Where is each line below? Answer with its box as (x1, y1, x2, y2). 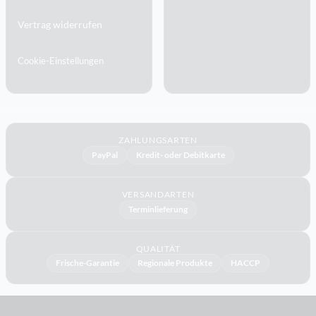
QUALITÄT (135, 243, 181, 255)
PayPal (91, 150, 118, 161)
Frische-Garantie (56, 257, 119, 269)
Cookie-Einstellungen (18, 54, 104, 66)
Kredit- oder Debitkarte (135, 150, 225, 161)
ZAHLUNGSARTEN (119, 135, 197, 146)
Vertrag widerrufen (18, 18, 102, 30)
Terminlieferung (128, 204, 188, 215)
